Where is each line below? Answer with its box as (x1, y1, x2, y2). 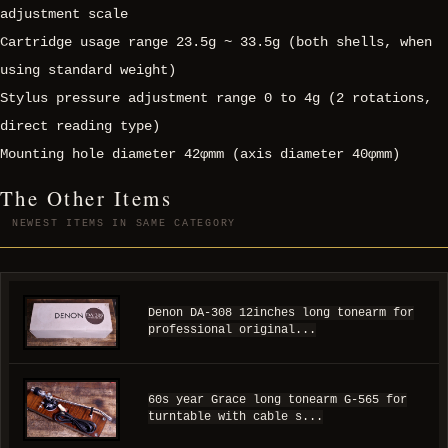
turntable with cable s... (148, 410, 323, 425)
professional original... (148, 323, 316, 338)
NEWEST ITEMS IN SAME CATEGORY (12, 218, 237, 230)
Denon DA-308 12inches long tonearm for (148, 306, 414, 321)
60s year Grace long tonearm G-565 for (148, 393, 407, 408)
